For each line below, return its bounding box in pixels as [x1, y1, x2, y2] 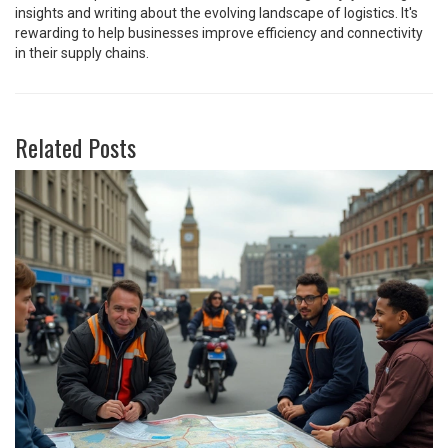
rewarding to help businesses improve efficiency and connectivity [15, 24, 423, 41]
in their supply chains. [15, 44, 149, 61]
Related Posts [15, 128, 136, 165]
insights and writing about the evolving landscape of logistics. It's [15, 4, 418, 21]
